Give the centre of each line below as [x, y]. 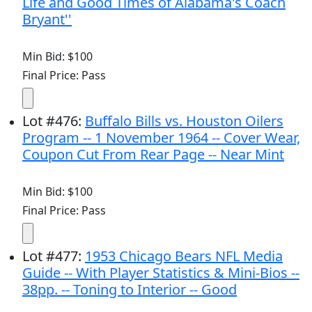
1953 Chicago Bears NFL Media [184, 256]
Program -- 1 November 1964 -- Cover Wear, [161, 137]
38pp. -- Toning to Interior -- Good [130, 289]
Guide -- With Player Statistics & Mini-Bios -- [161, 272]
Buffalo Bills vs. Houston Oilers [184, 120]
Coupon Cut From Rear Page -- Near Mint [153, 154]
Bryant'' [47, 19]
